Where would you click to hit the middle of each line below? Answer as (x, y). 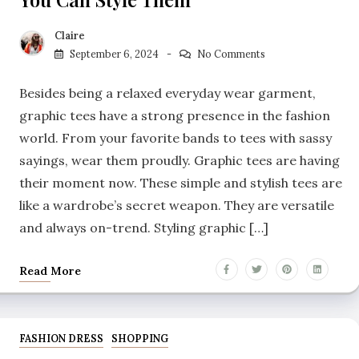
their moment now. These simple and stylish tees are (181, 183)
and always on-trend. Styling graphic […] (144, 228)
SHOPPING (139, 339)
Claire (70, 36)
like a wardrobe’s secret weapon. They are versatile (177, 206)
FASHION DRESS (61, 339)
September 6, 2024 (114, 54)
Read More (50, 271)
